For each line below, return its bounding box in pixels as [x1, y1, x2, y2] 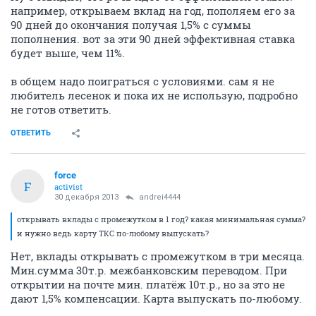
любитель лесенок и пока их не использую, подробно [11, 88, 298, 102]
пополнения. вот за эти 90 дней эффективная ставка [11, 32, 295, 46]
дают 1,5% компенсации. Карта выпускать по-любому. [11, 291, 302, 305]
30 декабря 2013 [54, 193, 119, 202]
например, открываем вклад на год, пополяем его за [11, 4, 295, 18]
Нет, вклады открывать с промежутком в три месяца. [11, 249, 305, 263]
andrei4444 [139, 193, 181, 202]
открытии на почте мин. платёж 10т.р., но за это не [11, 277, 285, 291]
